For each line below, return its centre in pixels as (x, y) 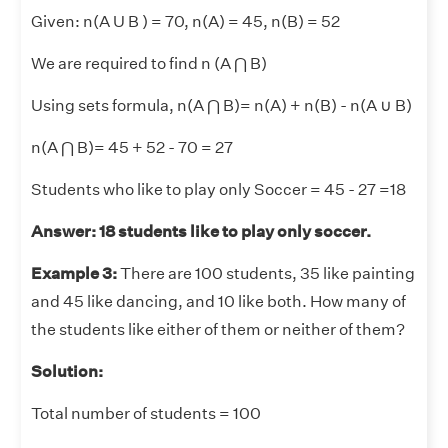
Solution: (67, 372)
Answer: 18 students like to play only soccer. (201, 232)
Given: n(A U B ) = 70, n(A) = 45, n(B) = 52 (185, 22)
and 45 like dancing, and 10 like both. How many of (218, 302)
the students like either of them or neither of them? (218, 330)
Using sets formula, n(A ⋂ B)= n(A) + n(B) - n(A (205, 106)
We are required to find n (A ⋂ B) (149, 64)
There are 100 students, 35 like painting (266, 274)
